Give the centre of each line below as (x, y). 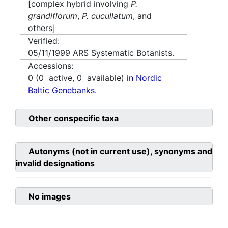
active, (60, 78)
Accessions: (51, 66)
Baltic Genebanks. (62, 90)
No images (50, 197)
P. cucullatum (107, 16)
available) (104, 78)
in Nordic (144, 78)
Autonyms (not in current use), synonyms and (120, 151)
